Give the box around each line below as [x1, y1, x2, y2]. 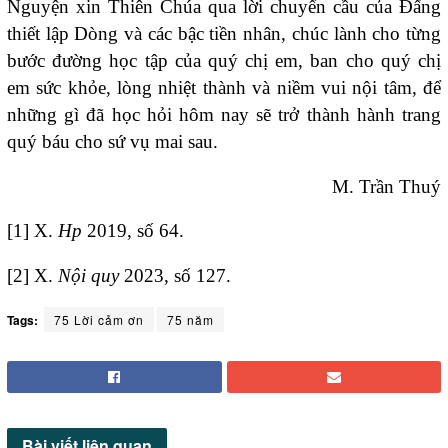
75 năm [167, 310, 214, 328]
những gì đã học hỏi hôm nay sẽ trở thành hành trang [7, 104, 441, 126]
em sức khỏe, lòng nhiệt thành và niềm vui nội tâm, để [7, 77, 441, 99]
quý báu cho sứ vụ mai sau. [7, 131, 218, 153]
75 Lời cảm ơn [54, 310, 144, 328]
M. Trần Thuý [332, 175, 441, 197]
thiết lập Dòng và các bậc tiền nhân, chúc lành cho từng [7, 23, 441, 45]
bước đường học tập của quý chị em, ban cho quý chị [7, 50, 441, 72]
